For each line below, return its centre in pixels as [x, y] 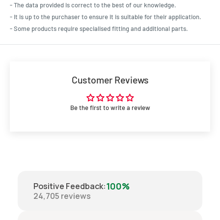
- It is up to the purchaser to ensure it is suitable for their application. [106, 17]
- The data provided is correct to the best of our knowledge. [93, 5]
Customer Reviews [110, 80]
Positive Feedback [68, 186]
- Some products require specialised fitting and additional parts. [99, 29]
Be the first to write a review [110, 108]
